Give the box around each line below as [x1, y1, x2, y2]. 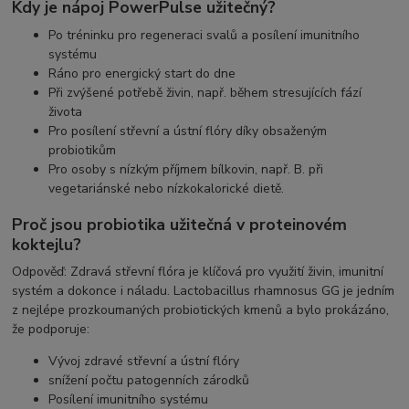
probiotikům [48, 142, 117, 160]
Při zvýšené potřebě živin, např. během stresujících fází [48, 84, 362, 102]
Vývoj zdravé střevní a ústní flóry [48, 352, 240, 371]
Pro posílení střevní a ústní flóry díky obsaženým [48, 122, 328, 141]
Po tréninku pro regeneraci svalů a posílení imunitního [48, 26, 361, 45]
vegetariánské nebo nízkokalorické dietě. [48, 180, 285, 198]
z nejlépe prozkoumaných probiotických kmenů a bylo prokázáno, [12, 301, 390, 320]
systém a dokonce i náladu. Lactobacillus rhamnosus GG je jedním [12, 282, 395, 300]
